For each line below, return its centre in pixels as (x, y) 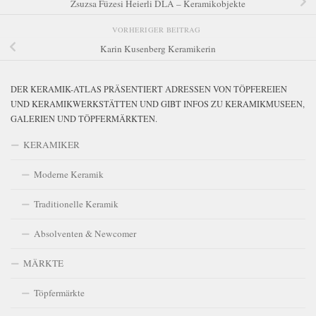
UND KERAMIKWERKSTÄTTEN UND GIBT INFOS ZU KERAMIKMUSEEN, (158, 103)
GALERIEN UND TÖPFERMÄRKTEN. (84, 118)
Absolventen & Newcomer (85, 233)
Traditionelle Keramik (76, 203)
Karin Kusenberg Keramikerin (158, 49)
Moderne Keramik (69, 174)
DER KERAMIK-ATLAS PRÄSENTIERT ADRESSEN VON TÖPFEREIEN (149, 89)
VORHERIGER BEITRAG (158, 30)
